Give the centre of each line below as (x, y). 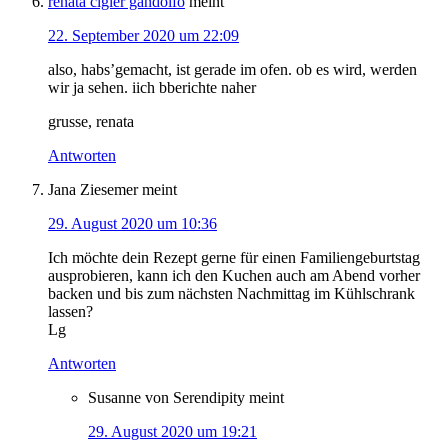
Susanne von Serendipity (166, 398)
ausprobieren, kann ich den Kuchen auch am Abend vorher (234, 276)
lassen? (70, 312)
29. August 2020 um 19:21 (172, 432)
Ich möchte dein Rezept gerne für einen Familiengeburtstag (234, 258)
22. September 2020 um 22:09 (143, 36)
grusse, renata (91, 122)
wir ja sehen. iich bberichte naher (152, 88)
